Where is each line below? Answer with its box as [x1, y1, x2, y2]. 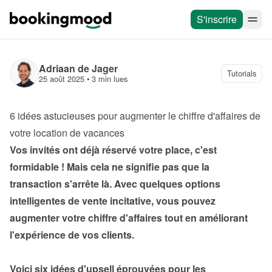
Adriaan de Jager [39, 61, 118, 75]
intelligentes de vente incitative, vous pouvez [10, 194, 216, 208]
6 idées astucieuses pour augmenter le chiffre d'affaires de [10, 109, 260, 123]
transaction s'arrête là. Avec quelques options [10, 177, 220, 191]
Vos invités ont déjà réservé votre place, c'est [10, 143, 217, 157]
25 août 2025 [39, 73, 84, 84]
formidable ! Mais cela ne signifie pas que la [10, 160, 209, 174]
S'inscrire [197, 12, 237, 26]
